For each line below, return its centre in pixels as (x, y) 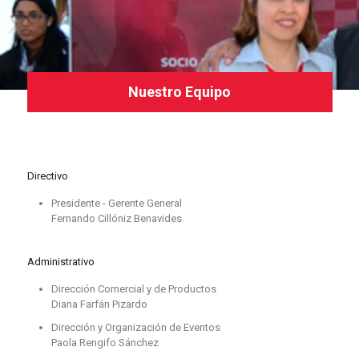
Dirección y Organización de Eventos (135, 327)
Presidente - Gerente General (116, 203)
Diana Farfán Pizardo (99, 304)
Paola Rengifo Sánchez (105, 343)
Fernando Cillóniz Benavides (116, 218)
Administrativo (61, 262)
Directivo (47, 176)
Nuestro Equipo (179, 92)
